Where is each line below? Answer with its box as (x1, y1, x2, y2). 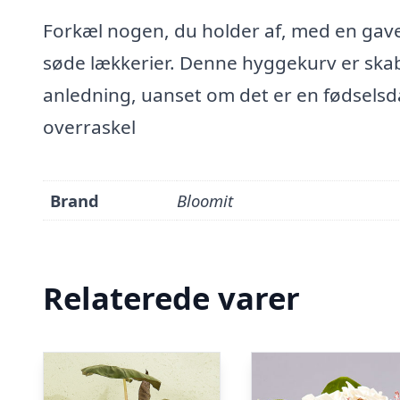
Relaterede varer (43, 277, 300, 320)
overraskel (43, 114, 136, 139)
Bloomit (177, 188, 233, 212)
